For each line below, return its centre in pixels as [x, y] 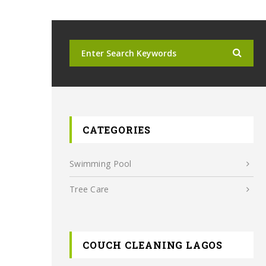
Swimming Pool [101, 164]
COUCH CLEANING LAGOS [153, 245]
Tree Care [89, 189]
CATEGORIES [117, 130]
